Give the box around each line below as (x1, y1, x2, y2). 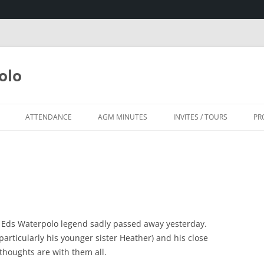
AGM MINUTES (98, 112, 147, 122)
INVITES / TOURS (173, 112, 227, 122)
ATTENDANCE (25, 112, 72, 122)
